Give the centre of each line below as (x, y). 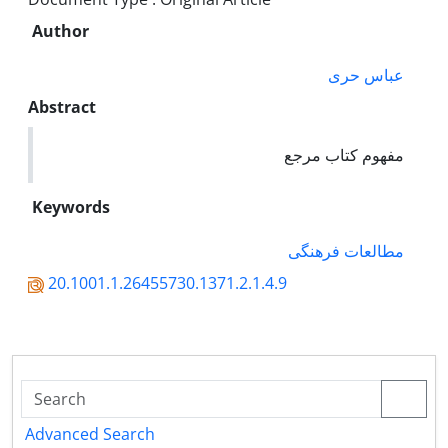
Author (60, 31)
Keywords (71, 207)
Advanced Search (90, 434)
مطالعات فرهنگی (346, 251)
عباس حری (366, 75)
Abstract (62, 107)
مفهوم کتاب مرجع (344, 155)
